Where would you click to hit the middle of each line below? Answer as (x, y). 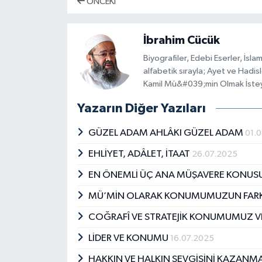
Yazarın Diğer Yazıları (141, 108)
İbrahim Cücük (181, 40)
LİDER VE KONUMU (130, 239)
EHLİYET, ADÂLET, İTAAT (140, 154)
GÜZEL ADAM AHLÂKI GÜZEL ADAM (167, 133)
